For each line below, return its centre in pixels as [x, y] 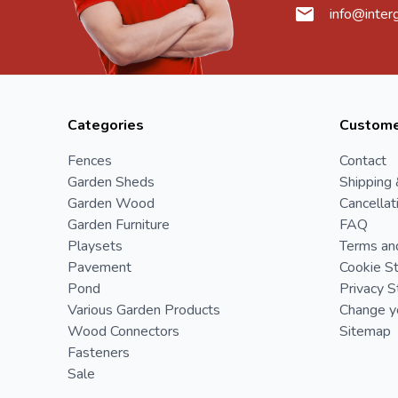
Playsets [95, 246]
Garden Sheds [111, 182]
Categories [106, 125]
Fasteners [99, 352]
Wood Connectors [123, 331]
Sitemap [365, 331]
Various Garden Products [144, 310]
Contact [363, 160]
